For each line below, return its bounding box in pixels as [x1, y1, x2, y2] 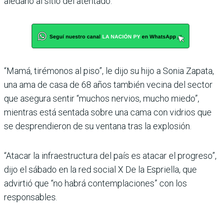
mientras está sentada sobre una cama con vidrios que [4, 107, 212, 118]
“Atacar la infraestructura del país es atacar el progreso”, [4, 150, 217, 161]
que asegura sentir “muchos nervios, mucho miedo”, [4, 93, 199, 104]
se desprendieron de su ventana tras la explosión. [4, 121, 191, 132]
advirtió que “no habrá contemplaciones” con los [4, 178, 187, 189]
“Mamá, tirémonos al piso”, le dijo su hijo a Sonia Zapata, [4, 66, 214, 76]
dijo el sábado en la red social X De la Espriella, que [4, 164, 197, 175]
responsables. [4, 192, 57, 203]
